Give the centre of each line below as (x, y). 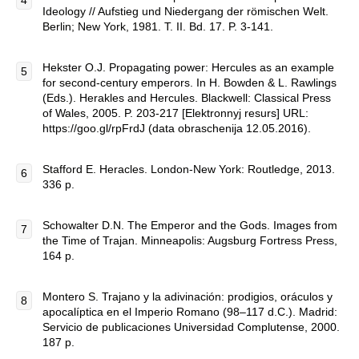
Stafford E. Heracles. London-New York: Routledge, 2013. (189, 169)
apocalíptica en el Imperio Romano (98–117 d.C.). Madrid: (190, 312)
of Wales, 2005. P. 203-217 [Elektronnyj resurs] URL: (175, 113)
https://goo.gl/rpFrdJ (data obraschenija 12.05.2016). (177, 128)
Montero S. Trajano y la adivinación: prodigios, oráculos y (188, 296)
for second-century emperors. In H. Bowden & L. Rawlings (190, 83)
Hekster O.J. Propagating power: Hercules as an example (188, 67)
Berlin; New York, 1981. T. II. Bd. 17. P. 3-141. (158, 26)
